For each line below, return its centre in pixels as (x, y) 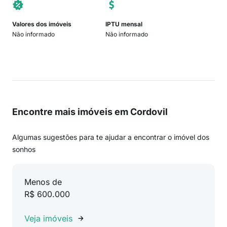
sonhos (24, 149)
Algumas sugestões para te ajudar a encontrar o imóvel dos (111, 137)
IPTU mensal (124, 24)
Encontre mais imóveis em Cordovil (90, 112)
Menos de (43, 182)
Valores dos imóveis (42, 24)
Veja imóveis (48, 218)
